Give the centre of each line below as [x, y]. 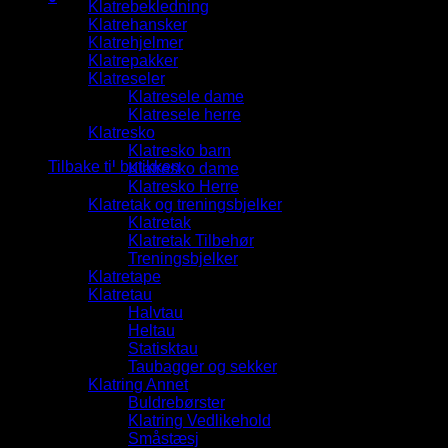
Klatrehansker [137, 24]
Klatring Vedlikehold [199, 420]
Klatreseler [126, 78]
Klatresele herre [184, 114]
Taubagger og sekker [202, 366]
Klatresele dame [186, 96]
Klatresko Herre [183, 186]
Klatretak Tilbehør [191, 240]
